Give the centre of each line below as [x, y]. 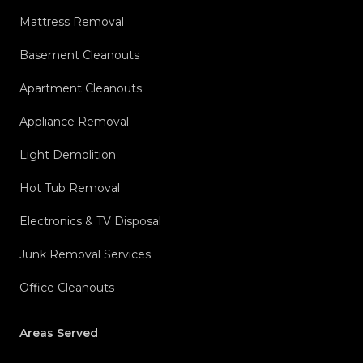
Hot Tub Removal [70, 188]
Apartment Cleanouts [81, 89]
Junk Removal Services [85, 255]
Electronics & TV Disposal [90, 222]
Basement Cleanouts [79, 56]
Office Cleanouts [67, 288]
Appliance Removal [74, 122]
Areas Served [59, 333]
